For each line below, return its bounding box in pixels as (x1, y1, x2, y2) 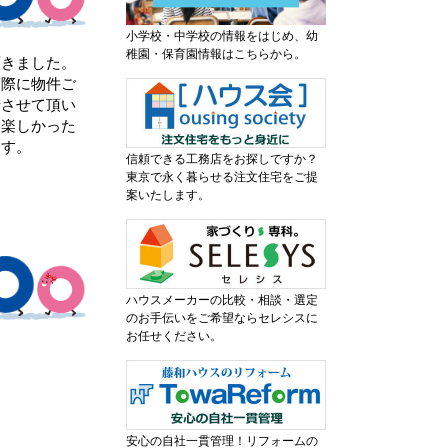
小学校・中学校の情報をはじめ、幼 (126, 28, 318, 43)
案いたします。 (126, 187, 210, 202)
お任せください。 (126, 328, 222, 343)
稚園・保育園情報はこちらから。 (126, 46, 306, 61)
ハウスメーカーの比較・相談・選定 (126, 292, 318, 307)
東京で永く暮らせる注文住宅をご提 (126, 169, 318, 184)
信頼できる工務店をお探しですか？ (126, 151, 318, 166)
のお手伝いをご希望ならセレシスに (126, 310, 318, 325)
